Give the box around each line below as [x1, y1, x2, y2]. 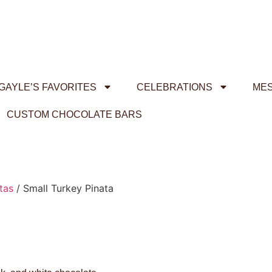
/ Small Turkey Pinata [13, 182, 114, 195]
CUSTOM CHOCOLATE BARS [6, 109, 142, 120]
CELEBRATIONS [137, 81, 212, 92]
